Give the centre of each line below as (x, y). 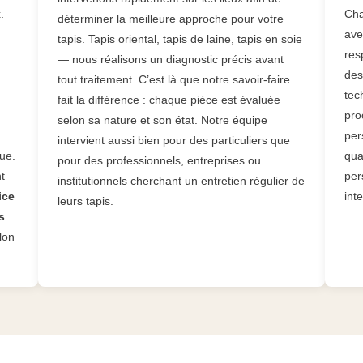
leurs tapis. (86, 201)
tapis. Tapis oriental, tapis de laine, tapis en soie (180, 39)
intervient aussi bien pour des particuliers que (174, 141)
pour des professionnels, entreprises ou (160, 161)
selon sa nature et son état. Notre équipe (163, 120)
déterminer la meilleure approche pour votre (171, 19)
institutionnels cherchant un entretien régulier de (181, 181)
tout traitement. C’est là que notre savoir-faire (174, 80)
